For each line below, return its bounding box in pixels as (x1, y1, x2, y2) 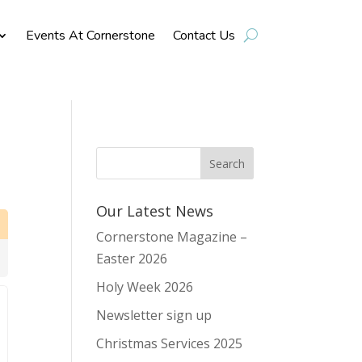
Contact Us (172, 26, 235, 44)
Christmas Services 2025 (96, 335, 243, 353)
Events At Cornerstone (25, 26, 155, 44)
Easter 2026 (96, 250, 168, 268)
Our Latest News (96, 201, 214, 221)
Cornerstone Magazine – (96, 228, 248, 246)
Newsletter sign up (96, 306, 213, 325)
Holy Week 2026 (96, 278, 194, 297)
